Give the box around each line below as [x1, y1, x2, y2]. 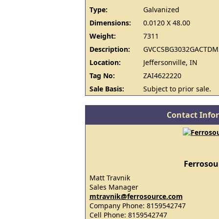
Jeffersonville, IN [143, 58, 197, 67]
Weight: [89, 31, 116, 41]
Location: [89, 58, 121, 67]
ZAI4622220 [143, 71, 181, 80]
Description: [89, 44, 130, 54]
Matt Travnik [89, 173, 130, 182]
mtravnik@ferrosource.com [89, 192, 183, 201]
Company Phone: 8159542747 [89, 201, 186, 210]
